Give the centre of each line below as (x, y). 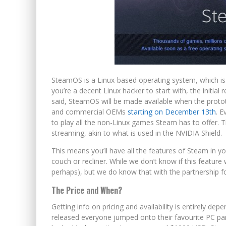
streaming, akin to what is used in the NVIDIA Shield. (137, 133)
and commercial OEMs (90, 112)
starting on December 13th (172, 112)
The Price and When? (87, 190)
